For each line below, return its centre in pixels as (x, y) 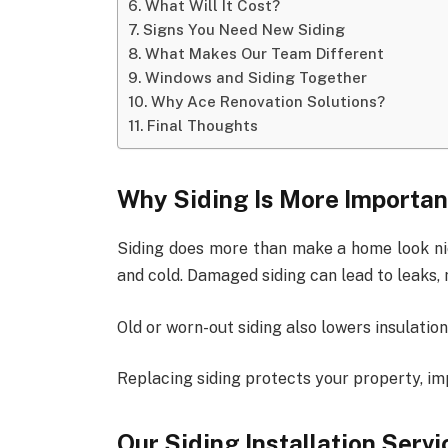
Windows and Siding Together (256, 77)
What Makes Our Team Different (265, 53)
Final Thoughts (203, 125)
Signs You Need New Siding (244, 29)
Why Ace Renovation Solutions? (268, 101)
